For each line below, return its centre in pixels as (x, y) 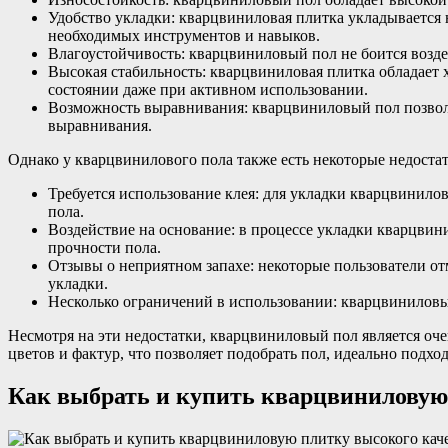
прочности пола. (104, 248)
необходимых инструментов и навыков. (184, 36)
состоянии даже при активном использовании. (208, 90)
